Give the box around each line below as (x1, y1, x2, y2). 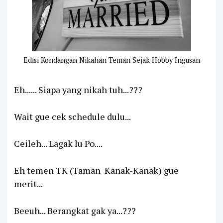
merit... (14, 178, 43, 190)
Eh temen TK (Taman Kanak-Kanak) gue (14, 164, 179, 176)
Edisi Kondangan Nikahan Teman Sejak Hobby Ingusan (23, 55, 200, 65)
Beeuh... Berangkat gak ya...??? (14, 205, 136, 217)
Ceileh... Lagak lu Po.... (14, 137, 103, 149)
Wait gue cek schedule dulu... (14, 111, 131, 122)
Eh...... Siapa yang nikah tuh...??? (14, 84, 142, 96)
